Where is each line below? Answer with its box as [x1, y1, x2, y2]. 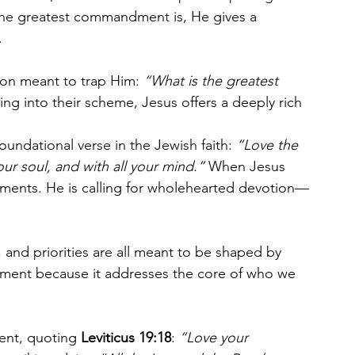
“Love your [179, 329, 252, 346]
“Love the [236, 136, 302, 154]
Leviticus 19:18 [81, 329, 171, 346]
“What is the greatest [143, 72, 282, 90]
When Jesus [204, 158, 289, 175]
